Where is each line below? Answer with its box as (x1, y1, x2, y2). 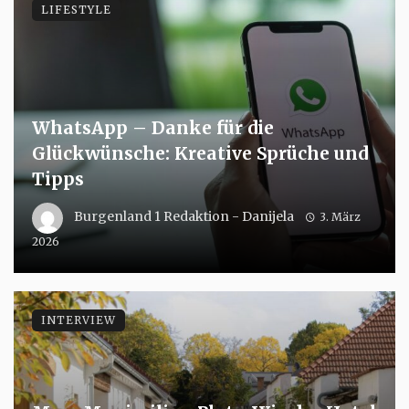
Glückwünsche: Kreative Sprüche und (32, 142, 368, 165)
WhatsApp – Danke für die (32, 117, 274, 140)
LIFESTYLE (41, 3, 111, 17)
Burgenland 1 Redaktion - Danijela (74, 208, 294, 225)
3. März (319, 210, 361, 225)
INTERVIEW (41, 313, 116, 328)
